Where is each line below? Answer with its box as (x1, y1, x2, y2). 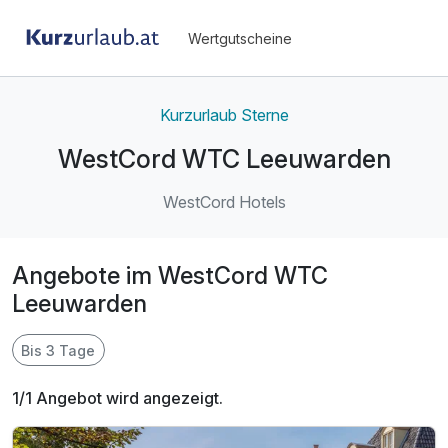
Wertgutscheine (188, 29, 292, 47)
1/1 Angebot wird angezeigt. (12, 387, 223, 408)
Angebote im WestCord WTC (12, 261, 328, 291)
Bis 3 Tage (21, 341, 96, 359)
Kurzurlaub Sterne (159, 104, 289, 125)
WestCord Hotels (162, 192, 286, 213)
